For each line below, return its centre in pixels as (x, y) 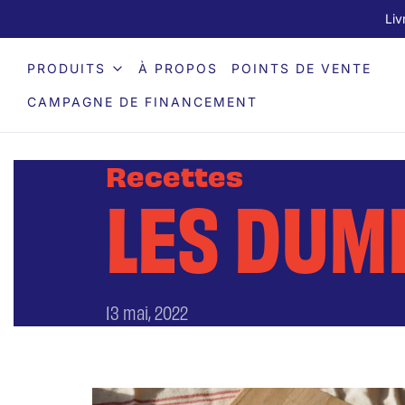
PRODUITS (66, 68)
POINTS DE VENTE (301, 68)
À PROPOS (178, 68)
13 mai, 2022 (147, 312)
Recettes (174, 175)
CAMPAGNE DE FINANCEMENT (142, 101)
